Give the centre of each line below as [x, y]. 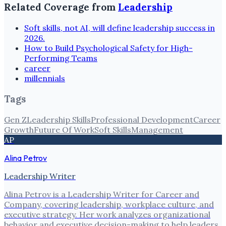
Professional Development [142, 119]
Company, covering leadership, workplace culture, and [109, 204]
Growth [19, 129]
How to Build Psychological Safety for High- [108, 48]
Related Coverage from [61, 7]
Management [157, 129]
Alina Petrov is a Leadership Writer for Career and [102, 194]
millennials [45, 78]
